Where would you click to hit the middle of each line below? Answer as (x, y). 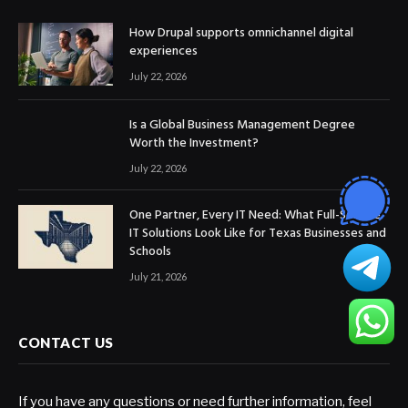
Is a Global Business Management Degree (242, 126)
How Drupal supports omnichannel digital (241, 33)
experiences (163, 51)
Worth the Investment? (194, 144)
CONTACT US (66, 343)
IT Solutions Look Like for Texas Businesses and (258, 234)
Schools (150, 252)
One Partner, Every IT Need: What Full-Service (255, 216)
